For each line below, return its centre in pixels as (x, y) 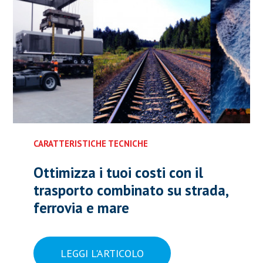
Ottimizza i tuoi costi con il (118, 173)
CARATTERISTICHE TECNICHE (90, 144)
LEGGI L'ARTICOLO (102, 254)
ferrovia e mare (81, 208)
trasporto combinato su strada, (130, 190)
